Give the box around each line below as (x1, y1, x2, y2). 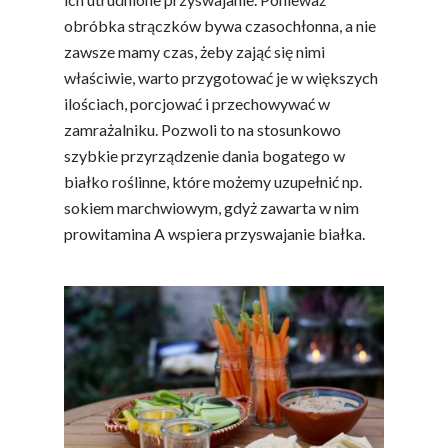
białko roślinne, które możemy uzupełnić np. (64, 172, 362, 192)
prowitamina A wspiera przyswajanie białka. (64, 224, 365, 244)
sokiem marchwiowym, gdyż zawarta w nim (64, 198, 359, 218)
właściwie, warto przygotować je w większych (64, 68, 378, 88)
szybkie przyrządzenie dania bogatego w (64, 146, 345, 166)
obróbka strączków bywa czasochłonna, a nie (64, 16, 376, 36)
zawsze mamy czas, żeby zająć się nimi (64, 42, 325, 62)
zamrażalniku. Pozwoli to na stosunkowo (64, 120, 341, 140)
